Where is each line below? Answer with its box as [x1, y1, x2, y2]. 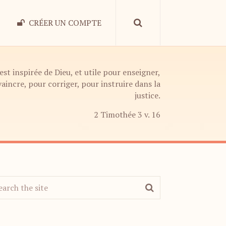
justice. [134, 90, 160, 101]
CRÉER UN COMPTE [27, 17, 101, 28]
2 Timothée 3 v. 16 [93, 109, 160, 120]
